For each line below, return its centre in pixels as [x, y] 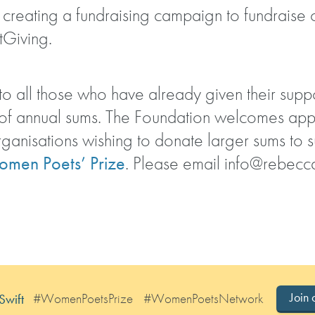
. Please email [175, 163]
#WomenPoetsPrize [83, 299]
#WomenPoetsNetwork [204, 299]
